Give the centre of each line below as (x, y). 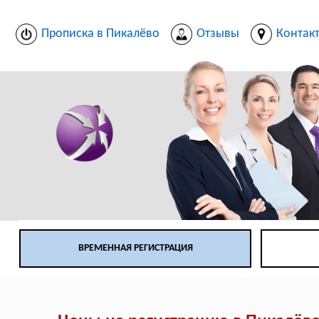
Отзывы (218, 33)
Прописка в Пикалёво (100, 33)
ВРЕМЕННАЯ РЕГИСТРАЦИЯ (135, 249)
